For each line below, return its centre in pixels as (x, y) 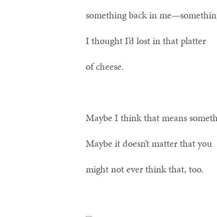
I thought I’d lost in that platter (146, 41)
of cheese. (105, 66)
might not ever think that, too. (145, 169)
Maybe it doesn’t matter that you (149, 143)
